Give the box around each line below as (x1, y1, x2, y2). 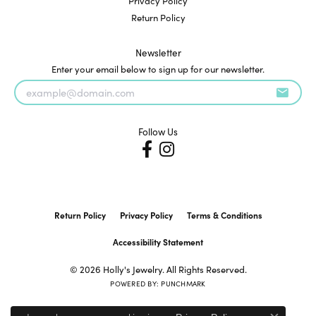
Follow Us (138, 125, 178, 139)
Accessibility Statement (113, 236, 203, 248)
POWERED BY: (110, 279, 162, 289)
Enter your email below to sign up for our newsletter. (51, 62, 265, 76)
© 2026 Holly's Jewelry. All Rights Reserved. (69, 262, 247, 276)
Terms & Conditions (186, 209, 262, 221)
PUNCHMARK (161, 279, 206, 289)
